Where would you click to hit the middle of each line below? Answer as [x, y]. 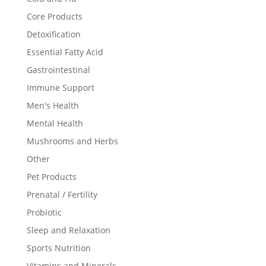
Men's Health [53, 106]
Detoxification [53, 34]
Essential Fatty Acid [65, 52]
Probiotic [44, 213]
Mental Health [55, 123]
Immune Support [60, 88]
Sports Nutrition [58, 248]
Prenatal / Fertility [62, 195]
